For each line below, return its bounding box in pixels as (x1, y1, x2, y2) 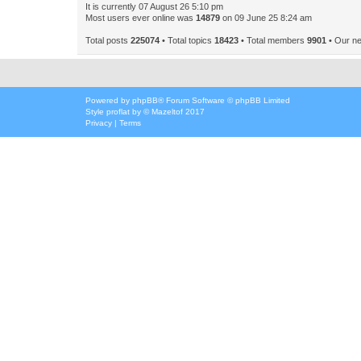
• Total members (239, 35, 307, 45)
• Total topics (160, 35, 214, 45)
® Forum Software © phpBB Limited (158, 96, 290, 105)
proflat (106, 107, 130, 116)
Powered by (85, 96, 132, 105)
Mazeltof (151, 107, 183, 116)
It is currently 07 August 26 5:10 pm (85, 2, 223, 11)
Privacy (85, 118, 112, 127)
